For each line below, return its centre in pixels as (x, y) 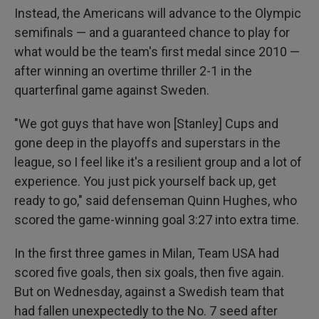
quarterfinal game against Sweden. (112, 90)
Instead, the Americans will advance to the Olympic (158, 13)
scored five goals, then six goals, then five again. (149, 272)
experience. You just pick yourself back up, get (145, 181)
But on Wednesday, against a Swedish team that (149, 292)
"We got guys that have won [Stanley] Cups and (146, 124)
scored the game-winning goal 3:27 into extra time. (157, 220)
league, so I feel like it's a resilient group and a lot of (158, 162)
